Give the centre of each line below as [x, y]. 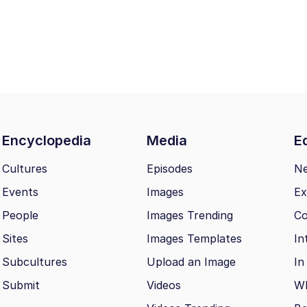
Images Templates [194, 239]
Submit [21, 285]
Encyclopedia [48, 141]
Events [20, 192]
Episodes [170, 169]
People [20, 216]
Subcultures [35, 262]
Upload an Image [191, 262]
